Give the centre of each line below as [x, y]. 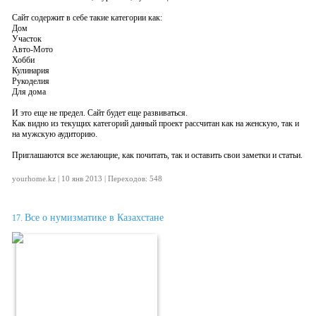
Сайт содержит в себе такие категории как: [87, 18]
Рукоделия [31, 81]
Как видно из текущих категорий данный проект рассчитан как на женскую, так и [156, 123]
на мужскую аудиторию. [55, 134]
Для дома [29, 92]
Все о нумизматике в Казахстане [94, 218]
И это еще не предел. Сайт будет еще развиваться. [100, 113]
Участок [27, 39]
